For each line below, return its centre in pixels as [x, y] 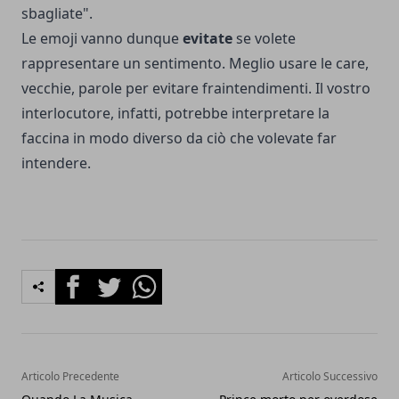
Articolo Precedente [70, 376]
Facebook [87, 278]
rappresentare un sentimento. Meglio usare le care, [195, 63]
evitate [208, 38]
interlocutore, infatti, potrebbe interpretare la [175, 113]
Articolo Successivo [330, 376]
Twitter [114, 278]
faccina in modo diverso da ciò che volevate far [179, 138]
